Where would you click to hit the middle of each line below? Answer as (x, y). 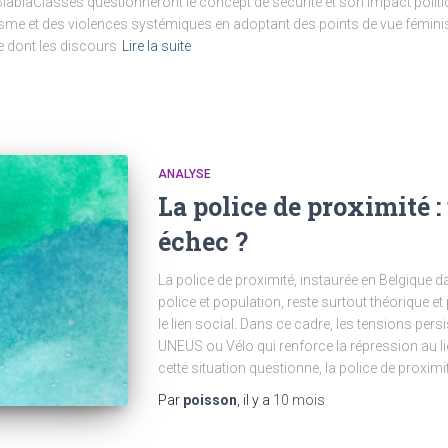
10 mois (298, 399)
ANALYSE (184, 173)
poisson (209, 399)
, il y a (254, 399)
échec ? (202, 241)
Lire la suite (156, 45)
